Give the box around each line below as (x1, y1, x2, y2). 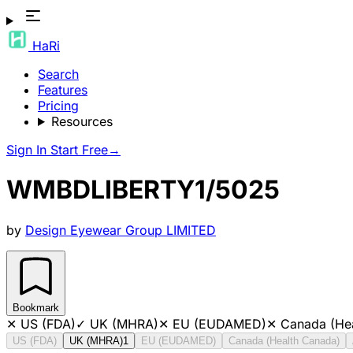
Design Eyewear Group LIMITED (25, 221, 216, 238)
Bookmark (13, 301, 59, 314)
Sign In (6, 142, 50, 158)
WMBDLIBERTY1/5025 (6, 174, 280, 206)
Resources (50, 113, 113, 129)
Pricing (38, 98, 79, 113)
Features (38, 82, 87, 98)
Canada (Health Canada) (229, 334, 340, 347)
